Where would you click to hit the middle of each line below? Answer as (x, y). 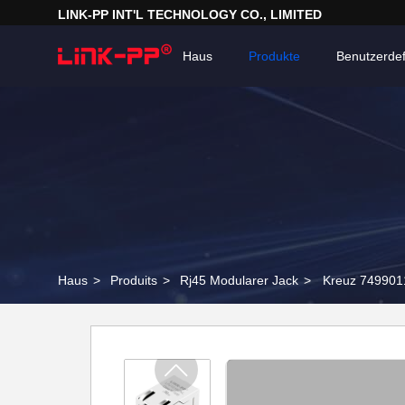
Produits (134, 280)
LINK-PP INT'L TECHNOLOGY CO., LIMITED (190, 14)
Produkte (274, 56)
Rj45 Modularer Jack (239, 280)
